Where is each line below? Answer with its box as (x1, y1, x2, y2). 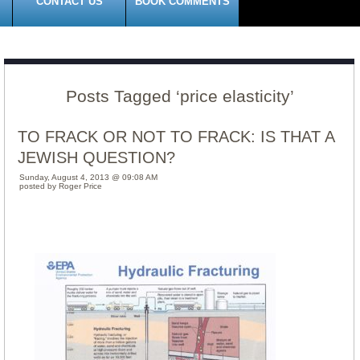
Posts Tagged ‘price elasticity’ (66, 87, 294, 105)
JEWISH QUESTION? (18, 149, 175, 166)
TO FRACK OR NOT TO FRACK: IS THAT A (18, 128, 334, 145)
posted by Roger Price (19, 182, 102, 190)
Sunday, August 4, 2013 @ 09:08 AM (19, 173, 157, 182)
